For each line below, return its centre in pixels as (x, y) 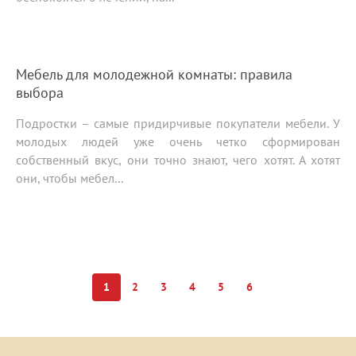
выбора (40, 93)
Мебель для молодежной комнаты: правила (154, 75)
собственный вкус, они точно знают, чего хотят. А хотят (178, 160)
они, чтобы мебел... (70, 178)
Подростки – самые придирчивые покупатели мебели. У (178, 124)
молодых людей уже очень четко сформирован (178, 142)
